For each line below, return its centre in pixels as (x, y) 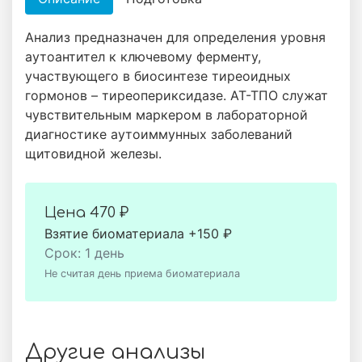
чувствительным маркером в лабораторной (166, 115)
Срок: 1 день (84, 253)
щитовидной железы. (93, 154)
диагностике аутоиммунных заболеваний (159, 134)
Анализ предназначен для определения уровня (175, 37)
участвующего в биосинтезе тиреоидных (158, 76)
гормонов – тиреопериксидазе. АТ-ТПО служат (177, 95)
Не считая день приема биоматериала (142, 274)
